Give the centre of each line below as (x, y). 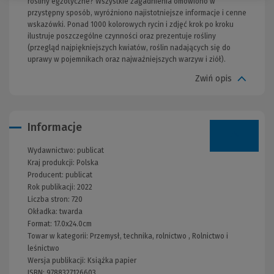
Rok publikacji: (52, 187)
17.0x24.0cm (73, 224)
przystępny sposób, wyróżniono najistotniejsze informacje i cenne (137, 13)
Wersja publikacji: (57, 260)
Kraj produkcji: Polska (63, 162)
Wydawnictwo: (52, 150)
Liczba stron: (50, 199)
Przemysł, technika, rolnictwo (138, 236)
